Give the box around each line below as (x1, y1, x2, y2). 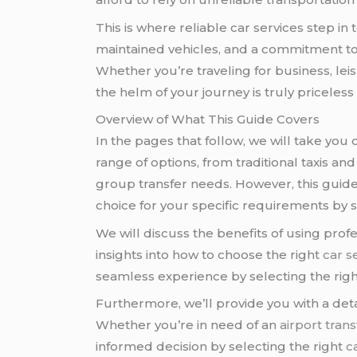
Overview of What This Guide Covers (96, 112, 320, 127)
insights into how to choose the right (96, 246, 324, 262)
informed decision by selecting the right (96, 339, 347, 355)
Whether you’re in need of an (96, 317, 280, 333)
